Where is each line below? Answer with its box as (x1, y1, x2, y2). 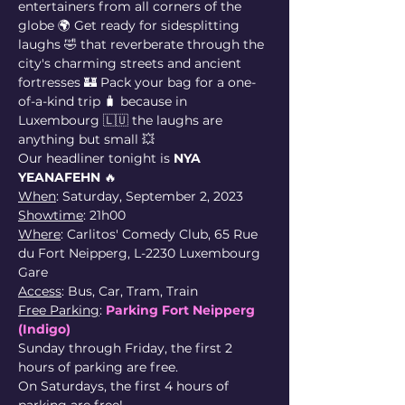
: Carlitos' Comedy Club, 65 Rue (61, 226, 261, 242)
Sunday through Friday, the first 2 (18, 340, 236, 356)
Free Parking (18, 302, 99, 318)
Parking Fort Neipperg (106, 302, 259, 318)
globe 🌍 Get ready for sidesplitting (18, 17, 243, 33)
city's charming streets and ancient (18, 55, 245, 71)
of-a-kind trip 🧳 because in (18, 93, 191, 109)
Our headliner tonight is (18, 150, 174, 166)
